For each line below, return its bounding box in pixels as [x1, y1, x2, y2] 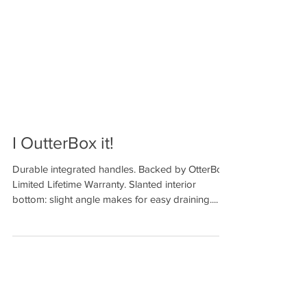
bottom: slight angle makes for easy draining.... [12, 230, 218, 242]
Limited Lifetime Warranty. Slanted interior [12, 215, 196, 227]
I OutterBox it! [12, 170, 114, 189]
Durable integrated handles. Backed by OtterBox [12, 200, 228, 212]
